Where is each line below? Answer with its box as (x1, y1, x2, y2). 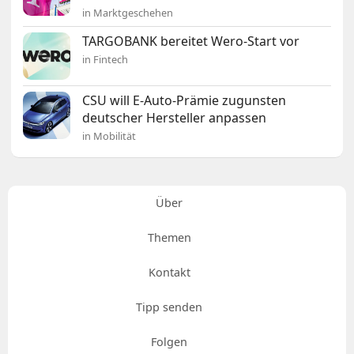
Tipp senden (136, 299, 202, 315)
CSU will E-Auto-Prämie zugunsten (82, 92, 287, 110)
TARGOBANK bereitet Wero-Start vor (82, 32, 300, 51)
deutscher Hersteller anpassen (82, 109, 267, 127)
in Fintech (82, 52, 129, 67)
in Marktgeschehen (82, 6, 174, 21)
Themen (147, 230, 191, 246)
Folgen (151, 334, 187, 350)
